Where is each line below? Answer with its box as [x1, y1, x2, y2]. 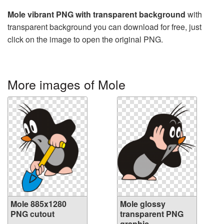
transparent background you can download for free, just [7, 21, 201, 33]
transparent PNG [120, 208, 183, 220]
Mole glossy [120, 198, 165, 210]
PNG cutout [10, 208, 54, 220]
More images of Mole [7, 75, 125, 93]
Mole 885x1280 [10, 198, 66, 210]
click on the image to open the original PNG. [7, 33, 163, 45]
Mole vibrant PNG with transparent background [7, 8, 185, 20]
